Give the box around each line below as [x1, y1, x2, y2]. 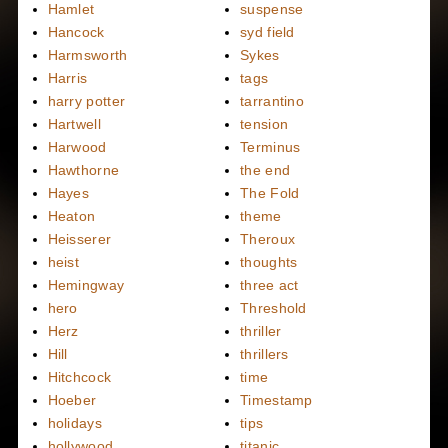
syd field [240, 23, 295, 40]
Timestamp [240, 391, 313, 408]
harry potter [47, 92, 126, 109]
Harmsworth [47, 46, 128, 63]
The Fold [240, 184, 300, 201]
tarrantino [240, 92, 305, 109]
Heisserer [47, 230, 112, 247]
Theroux [240, 230, 296, 247]
